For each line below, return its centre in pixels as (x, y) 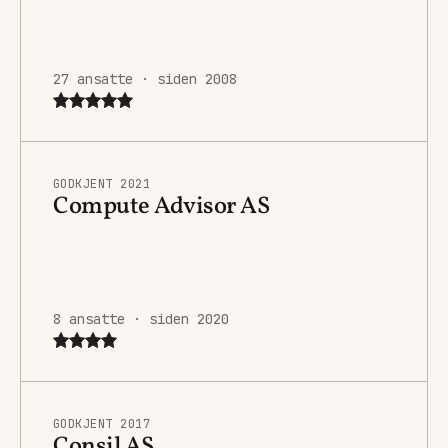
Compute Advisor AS (161, 206)
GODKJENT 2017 (102, 423)
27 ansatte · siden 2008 (145, 78)
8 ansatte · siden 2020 (141, 318)
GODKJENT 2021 (102, 183)
